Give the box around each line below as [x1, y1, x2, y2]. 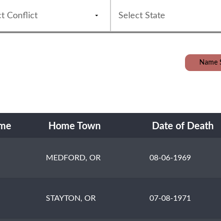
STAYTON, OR [46, 194, 96, 203]
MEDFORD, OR [46, 154, 101, 162]
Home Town [48, 121, 101, 132]
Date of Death [152, 121, 214, 132]
